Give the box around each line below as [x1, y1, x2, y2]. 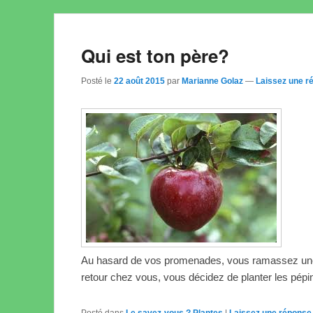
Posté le [81, 75, 114, 86]
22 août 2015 [114, 75, 165, 86]
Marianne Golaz [182, 75, 243, 86]
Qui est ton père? [81, 42, 229, 68]
